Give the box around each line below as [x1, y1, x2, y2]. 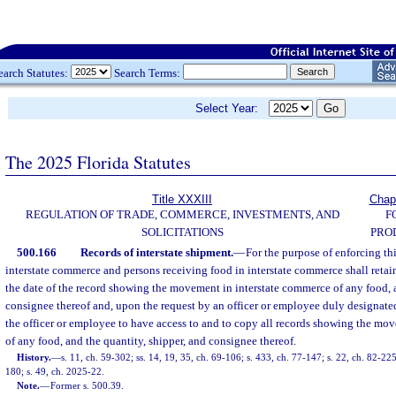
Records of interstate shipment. [80, 246, 233, 259]
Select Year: [195, 102, 269, 115]
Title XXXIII [152, 193, 212, 206]
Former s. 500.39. [50, 380, 125, 391]
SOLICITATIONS [141, 225, 224, 239]
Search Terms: [111, 65, 183, 80]
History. [17, 352, 52, 362]
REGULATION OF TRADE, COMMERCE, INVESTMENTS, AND [25, 208, 339, 221]
